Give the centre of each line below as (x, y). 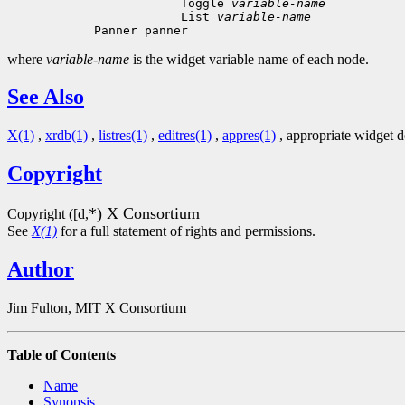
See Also (46, 97)
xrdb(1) (66, 136)
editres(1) (185, 136)
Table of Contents (61, 354)
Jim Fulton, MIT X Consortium (97, 307)
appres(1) (249, 136)
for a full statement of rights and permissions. (186, 231)
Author (41, 270)
